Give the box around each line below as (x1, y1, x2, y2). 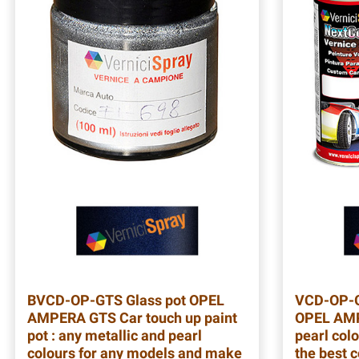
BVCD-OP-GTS (27, 291, 123, 309)
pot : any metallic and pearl (27, 326, 202, 344)
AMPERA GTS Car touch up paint (27, 309, 237, 326)
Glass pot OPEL (123, 291, 224, 309)
